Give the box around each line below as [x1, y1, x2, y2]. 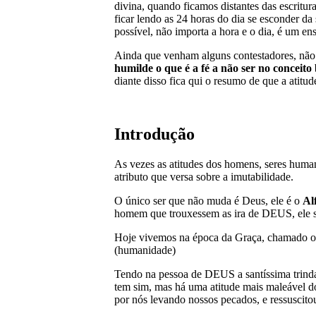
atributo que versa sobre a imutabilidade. [114, 171, 293, 183]
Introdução [114, 125, 195, 144]
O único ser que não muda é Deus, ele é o [114, 195, 303, 207]
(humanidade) [114, 244, 176, 257]
